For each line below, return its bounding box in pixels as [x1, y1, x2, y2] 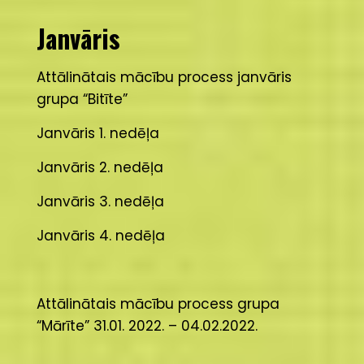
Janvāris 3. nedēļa [36, 192, 164, 211]
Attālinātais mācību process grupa [36, 294, 279, 314]
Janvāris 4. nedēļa [36, 226, 165, 245]
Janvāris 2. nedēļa [36, 158, 163, 177]
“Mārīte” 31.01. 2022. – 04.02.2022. [36, 316, 258, 336]
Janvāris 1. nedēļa [36, 123, 159, 143]
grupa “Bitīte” [36, 89, 128, 109]
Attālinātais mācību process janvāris [36, 67, 292, 87]
